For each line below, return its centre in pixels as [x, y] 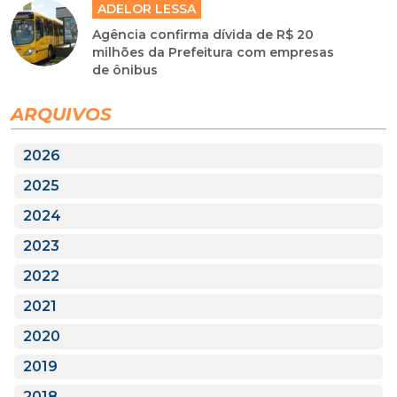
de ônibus [125, 70]
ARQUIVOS [61, 115]
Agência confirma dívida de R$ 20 [203, 35]
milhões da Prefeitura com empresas [214, 53]
